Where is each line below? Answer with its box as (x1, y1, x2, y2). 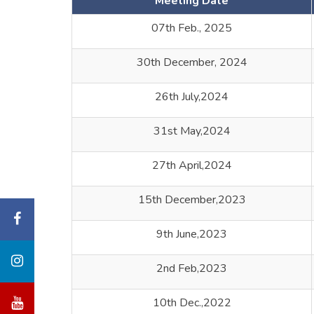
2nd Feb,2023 (156, 261, 227, 276)
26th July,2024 (155, 89, 228, 104)
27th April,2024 (151, 158, 232, 173)
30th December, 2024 (136, 55, 247, 70)
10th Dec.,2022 (152, 295, 231, 310)
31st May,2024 (153, 123, 231, 139)
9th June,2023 (156, 226, 227, 242)
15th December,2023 (137, 192, 246, 207)
